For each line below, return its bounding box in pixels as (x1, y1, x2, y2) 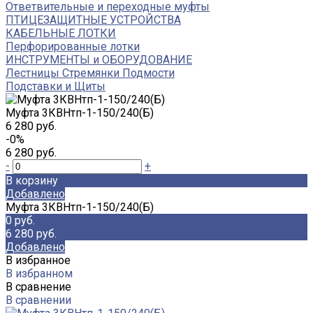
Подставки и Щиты (6, 79, 105, 93)
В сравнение (6, 279, 71, 293)
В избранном (6, 266, 73, 280)
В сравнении (6, 293, 71, 307)
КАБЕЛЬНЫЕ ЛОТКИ (6, 26, 116, 40)
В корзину (6, 173, 58, 187)
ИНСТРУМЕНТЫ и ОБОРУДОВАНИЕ (6, 52, 192, 66)
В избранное (6, 253, 71, 267)
